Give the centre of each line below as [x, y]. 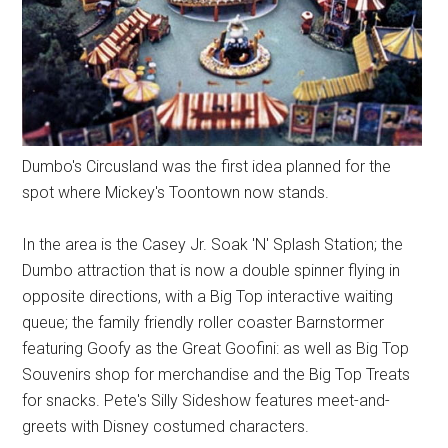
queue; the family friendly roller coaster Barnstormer [203, 322]
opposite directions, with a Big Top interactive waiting [208, 296]
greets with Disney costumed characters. [166, 426]
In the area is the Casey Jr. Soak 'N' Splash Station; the [213, 244]
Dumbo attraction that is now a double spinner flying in [211, 270]
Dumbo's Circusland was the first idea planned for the [207, 166]
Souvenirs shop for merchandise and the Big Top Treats [216, 374]
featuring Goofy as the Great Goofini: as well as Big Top [216, 348]
